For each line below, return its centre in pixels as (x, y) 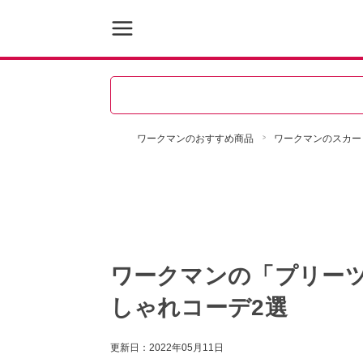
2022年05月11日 (186, 348)
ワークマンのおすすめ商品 (195, 139)
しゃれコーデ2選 (199, 307)
